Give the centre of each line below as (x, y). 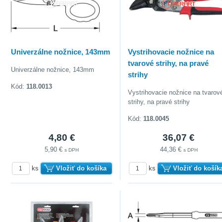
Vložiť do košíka (81, 168)
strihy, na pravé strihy (159, 102)
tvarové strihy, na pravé (168, 63)
